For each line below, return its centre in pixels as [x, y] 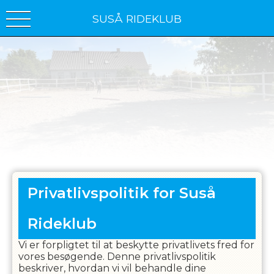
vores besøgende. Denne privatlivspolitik [117, 257]
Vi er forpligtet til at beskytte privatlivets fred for [136, 245]
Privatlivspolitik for [101, 193]
